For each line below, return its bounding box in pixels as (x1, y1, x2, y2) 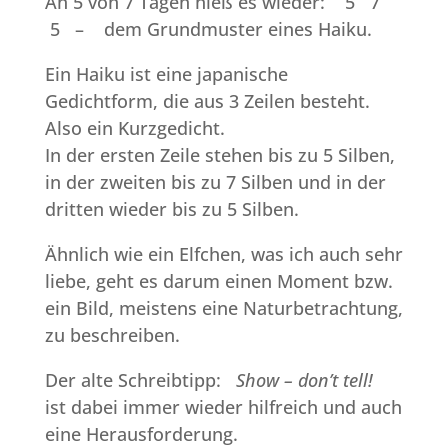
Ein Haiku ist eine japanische (44, 62, 288, 87)
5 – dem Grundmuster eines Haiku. (44, 17, 372, 42)
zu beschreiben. (44, 323, 180, 348)
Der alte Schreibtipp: (44, 368, 236, 393)
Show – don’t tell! (235, 368, 378, 393)
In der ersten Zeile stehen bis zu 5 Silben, (44, 143, 395, 168)
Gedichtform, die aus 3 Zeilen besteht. (44, 89, 370, 114)
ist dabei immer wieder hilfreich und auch (44, 395, 402, 420)
